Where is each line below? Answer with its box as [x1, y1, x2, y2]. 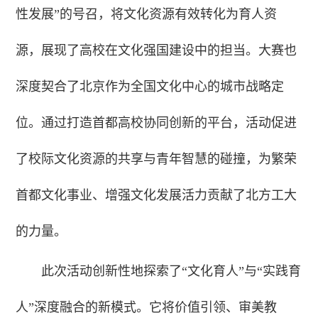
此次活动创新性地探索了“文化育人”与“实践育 [41, 264, 302, 279]
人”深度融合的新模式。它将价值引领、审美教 [16, 300, 278, 315]
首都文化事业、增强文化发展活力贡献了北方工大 [16, 188, 297, 203]
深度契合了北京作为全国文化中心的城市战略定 [16, 79, 285, 94]
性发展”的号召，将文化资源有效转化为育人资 [16, 7, 278, 22]
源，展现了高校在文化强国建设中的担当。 [16, 43, 259, 58]
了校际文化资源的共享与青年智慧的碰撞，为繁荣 [16, 152, 297, 167]
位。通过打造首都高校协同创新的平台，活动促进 [16, 116, 297, 131]
